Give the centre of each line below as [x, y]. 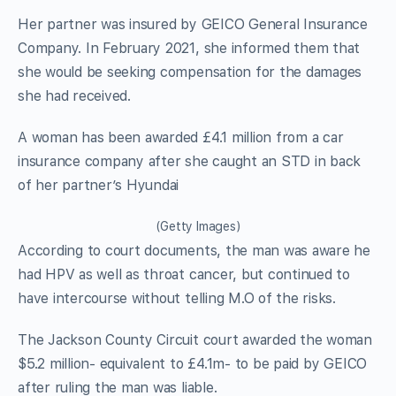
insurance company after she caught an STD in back [190, 161]
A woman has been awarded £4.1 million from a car [181, 137]
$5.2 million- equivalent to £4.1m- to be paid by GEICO [193, 363]
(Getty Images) [198, 226]
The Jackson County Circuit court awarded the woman [195, 339]
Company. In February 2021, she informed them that [189, 48]
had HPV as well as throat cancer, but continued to [184, 274]
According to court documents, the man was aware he [194, 250]
